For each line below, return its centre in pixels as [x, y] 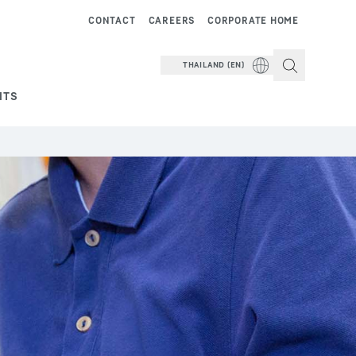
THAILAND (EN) [213, 64]
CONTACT [112, 20]
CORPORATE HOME [253, 20]
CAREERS [172, 20]
